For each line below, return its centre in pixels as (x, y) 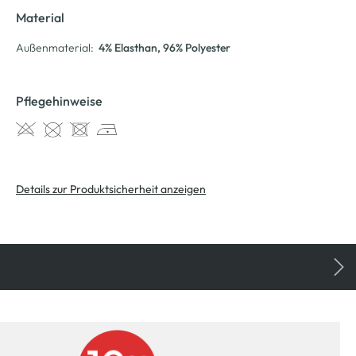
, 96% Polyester (194, 47)
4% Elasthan (128, 47)
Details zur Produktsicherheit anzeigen (111, 189)
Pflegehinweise (59, 101)
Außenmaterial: (55, 47)
